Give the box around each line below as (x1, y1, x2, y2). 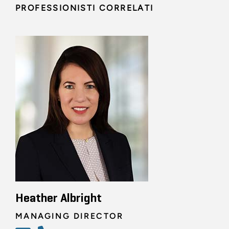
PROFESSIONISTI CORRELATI (15, 3, 154, 13)
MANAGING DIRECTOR (15, 211, 124, 221)
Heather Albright (15, 192, 102, 204)
